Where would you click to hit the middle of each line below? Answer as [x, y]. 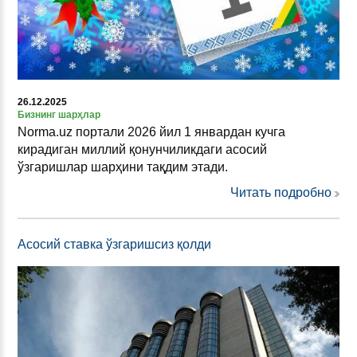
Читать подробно [281, 193]
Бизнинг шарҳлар [59, 115]
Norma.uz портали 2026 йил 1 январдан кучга [151, 132]
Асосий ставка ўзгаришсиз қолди [114, 245]
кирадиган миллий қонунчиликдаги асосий [142, 150]
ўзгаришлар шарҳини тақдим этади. [123, 167]
